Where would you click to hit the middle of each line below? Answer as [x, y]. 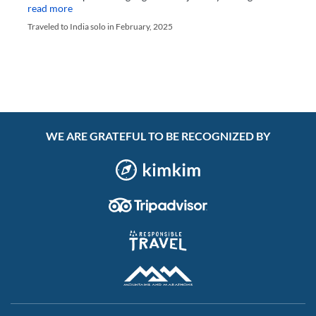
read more [50, 9]
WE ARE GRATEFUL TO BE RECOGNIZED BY [158, 136]
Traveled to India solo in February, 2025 [100, 27]
